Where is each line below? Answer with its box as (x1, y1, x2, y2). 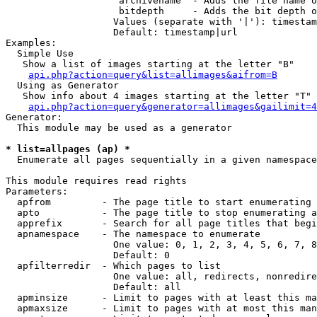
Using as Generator (6, 80, 119, 91)
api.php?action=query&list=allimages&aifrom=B (28, 69, 277, 80)
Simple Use (6, 48, 74, 59)
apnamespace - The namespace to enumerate (6, 229, 260, 239)
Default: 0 (6, 250, 170, 260)
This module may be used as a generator (6, 122, 232, 133)
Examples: (6, 38, 57, 48)
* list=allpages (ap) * (6, 144, 130, 154)
